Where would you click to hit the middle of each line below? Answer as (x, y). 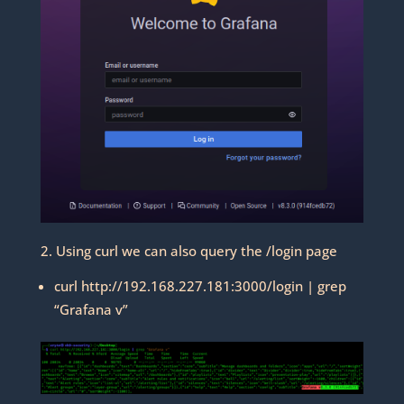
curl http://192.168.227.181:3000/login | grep (200, 285)
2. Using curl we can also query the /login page (188, 250)
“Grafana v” (91, 309)
